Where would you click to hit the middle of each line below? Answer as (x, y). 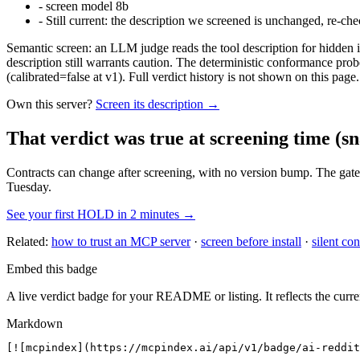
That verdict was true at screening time (168, 139)
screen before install (251, 242)
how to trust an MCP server (121, 242)
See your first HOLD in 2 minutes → (101, 215)
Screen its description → (157, 104)
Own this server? (49, 104)
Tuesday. (29, 187)
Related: (27, 242)
